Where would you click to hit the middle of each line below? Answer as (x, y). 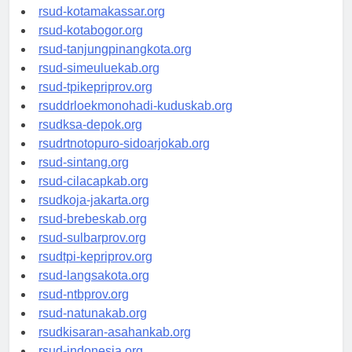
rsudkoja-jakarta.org (94, 214)
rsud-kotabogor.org (91, 45)
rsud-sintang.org (84, 177)
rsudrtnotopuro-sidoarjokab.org (124, 158)
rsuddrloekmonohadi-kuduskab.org (136, 120)
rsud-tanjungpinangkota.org (115, 64)
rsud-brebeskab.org (93, 233)
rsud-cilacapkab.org (93, 196)
